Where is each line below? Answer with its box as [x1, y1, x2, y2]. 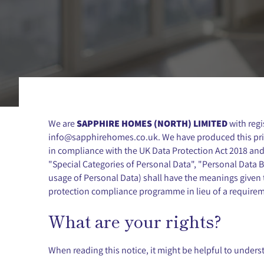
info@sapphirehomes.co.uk [48, 131, 158, 143]
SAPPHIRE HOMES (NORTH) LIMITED [77, 117, 227, 130]
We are [48, 117, 77, 129]
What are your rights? [48, 209, 222, 233]
